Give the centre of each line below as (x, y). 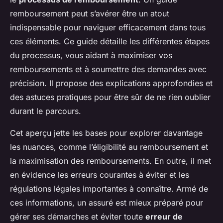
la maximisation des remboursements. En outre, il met (111, 161)
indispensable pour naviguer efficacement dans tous (108, 28)
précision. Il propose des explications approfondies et (111, 83)
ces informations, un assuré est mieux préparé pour (107, 203)
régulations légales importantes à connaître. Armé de (109, 189)
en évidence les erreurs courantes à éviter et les (100, 175)
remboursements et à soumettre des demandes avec (108, 69)
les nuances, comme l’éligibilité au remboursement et (109, 147)
